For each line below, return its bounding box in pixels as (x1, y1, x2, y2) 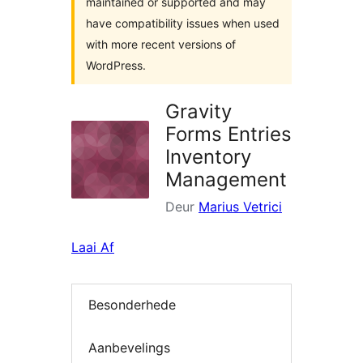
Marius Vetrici (199, 199, 282, 215)
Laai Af (71, 239, 114, 255)
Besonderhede (88, 297, 176, 314)
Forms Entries (165, 122, 292, 146)
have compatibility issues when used (86, 16, 280, 30)
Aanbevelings (88, 339, 170, 356)
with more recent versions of (86, 37, 236, 51)
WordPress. (86, 58, 146, 72)
